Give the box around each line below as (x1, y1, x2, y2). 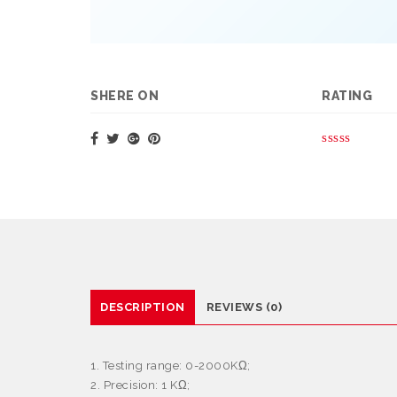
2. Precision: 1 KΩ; (90, 378, 191, 393)
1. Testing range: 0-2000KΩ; (90, 359, 251, 373)
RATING (322, 89, 372, 104)
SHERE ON (90, 89, 159, 104)
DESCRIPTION (100, 300, 185, 315)
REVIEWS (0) (206, 300, 282, 315)
